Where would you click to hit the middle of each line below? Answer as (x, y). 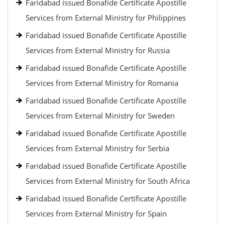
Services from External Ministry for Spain (96, 213)
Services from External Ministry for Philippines (106, 18)
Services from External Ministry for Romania (102, 83)
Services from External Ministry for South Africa (108, 181)
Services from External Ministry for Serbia (97, 148)
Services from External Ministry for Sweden (100, 116)
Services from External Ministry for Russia (98, 50)
